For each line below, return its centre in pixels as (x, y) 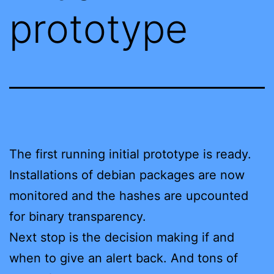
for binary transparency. (78, 216)
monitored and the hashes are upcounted (129, 195)
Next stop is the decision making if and (122, 237)
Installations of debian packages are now (127, 175)
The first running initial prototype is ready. (130, 154)
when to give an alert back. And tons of (124, 258)
